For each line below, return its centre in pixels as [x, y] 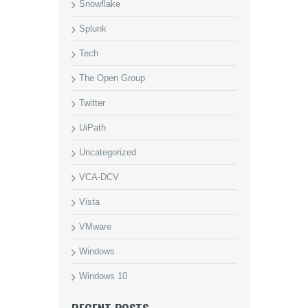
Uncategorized [108, 152]
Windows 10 [103, 276]
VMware [95, 227]
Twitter [92, 103]
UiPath [92, 128]
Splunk [93, 29]
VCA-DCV [99, 177]
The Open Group [112, 78]
